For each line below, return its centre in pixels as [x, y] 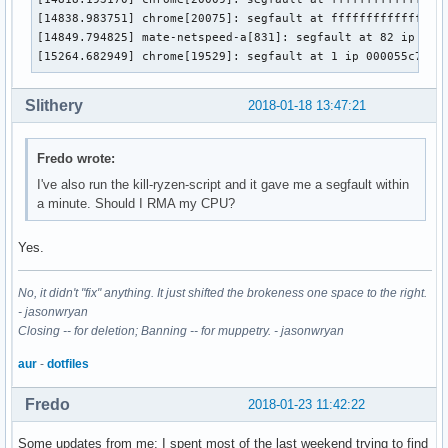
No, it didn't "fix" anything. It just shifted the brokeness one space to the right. [222, 292]
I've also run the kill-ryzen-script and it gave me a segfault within [223, 184]
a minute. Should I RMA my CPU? [136, 203]
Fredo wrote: [76, 158]
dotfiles [68, 363]
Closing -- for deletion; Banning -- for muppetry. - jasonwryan [181, 330]
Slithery [54, 106]
